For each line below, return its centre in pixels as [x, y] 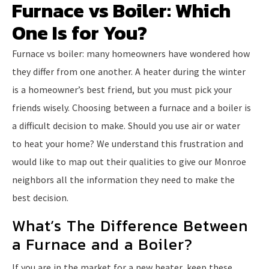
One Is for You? [80, 33]
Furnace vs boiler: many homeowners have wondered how [131, 53]
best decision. [40, 197]
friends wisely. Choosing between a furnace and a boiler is [131, 107]
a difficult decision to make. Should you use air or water [126, 125]
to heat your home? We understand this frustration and [128, 143]
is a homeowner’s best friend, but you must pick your [122, 89]
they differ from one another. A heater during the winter [129, 71]
